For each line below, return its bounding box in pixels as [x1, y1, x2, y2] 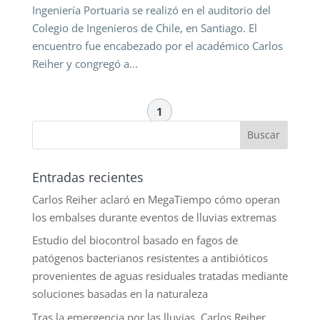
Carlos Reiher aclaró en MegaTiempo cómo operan [31, 191, 280, 206]
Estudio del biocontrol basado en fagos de [31, 233, 238, 248]
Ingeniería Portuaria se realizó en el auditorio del [31, 2, 271, 17]
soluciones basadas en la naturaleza [31, 286, 208, 301]
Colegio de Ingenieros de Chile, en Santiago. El [31, 20, 257, 35]
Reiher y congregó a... [31, 56, 138, 71]
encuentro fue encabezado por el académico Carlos [31, 38, 283, 53]
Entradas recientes [31, 168, 144, 186]
